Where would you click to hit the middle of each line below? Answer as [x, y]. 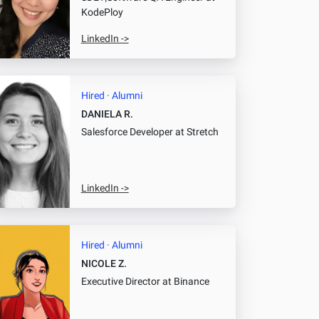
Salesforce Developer [127, 132]
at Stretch [195, 132]
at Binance [184, 282]
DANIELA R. [107, 114]
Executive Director [120, 282]
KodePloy [102, 12]
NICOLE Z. [104, 264]
